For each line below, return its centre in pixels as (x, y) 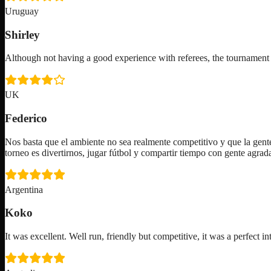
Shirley (22, 34)
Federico (26, 119)
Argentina (24, 189)
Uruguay (22, 11)
